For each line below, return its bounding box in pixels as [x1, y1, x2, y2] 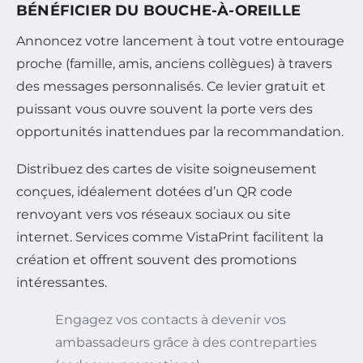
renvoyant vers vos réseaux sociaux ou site [16, 206, 291, 222]
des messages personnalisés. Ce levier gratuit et [16, 78, 326, 94]
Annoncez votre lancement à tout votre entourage [16, 32, 344, 49]
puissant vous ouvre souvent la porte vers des [16, 100, 313, 117]
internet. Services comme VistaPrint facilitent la [16, 228, 323, 245]
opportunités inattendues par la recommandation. [16, 123, 344, 139]
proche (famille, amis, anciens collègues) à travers [16, 55, 332, 71]
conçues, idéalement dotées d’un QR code [16, 183, 293, 199]
